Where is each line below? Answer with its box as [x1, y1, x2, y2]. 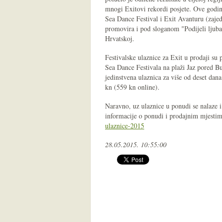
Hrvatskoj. [105, 34, 134, 43]
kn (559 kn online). [105, 82, 160, 92]
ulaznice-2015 [105, 121, 144, 130]
